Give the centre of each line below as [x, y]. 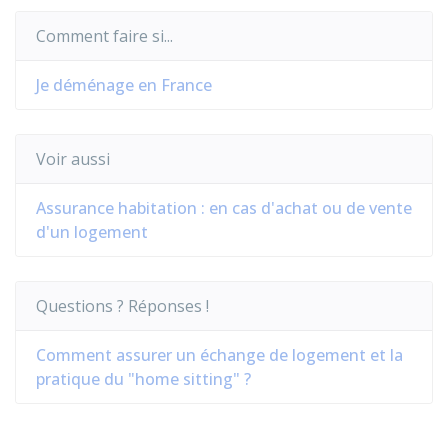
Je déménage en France [124, 85]
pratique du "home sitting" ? [143, 379]
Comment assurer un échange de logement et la [219, 355]
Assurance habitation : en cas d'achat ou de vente [224, 208]
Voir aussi [73, 159]
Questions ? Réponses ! [122, 306]
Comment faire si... [104, 36]
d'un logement [92, 232]
